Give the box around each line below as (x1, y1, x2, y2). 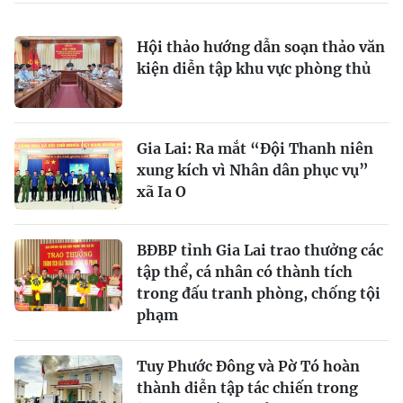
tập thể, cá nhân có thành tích (137, 262, 353, 281)
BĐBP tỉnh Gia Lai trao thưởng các (137, 240, 383, 259)
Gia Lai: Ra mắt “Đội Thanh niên (137, 139, 373, 157)
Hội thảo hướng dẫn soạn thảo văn (137, 37, 385, 56)
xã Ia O (137, 182, 186, 201)
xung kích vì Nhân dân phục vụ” (137, 160, 369, 179)
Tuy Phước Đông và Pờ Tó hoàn (137, 356, 360, 375)
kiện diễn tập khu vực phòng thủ (137, 58, 371, 77)
